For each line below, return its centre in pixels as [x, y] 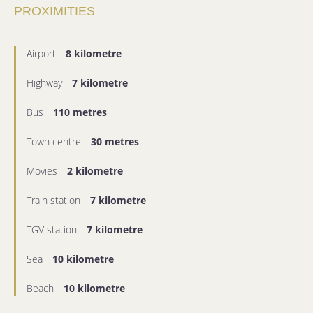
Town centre [55, 142]
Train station [55, 201]
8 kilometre [94, 54]
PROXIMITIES [54, 12]
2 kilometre [95, 171]
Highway [46, 83]
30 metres [115, 142]
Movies [43, 171]
